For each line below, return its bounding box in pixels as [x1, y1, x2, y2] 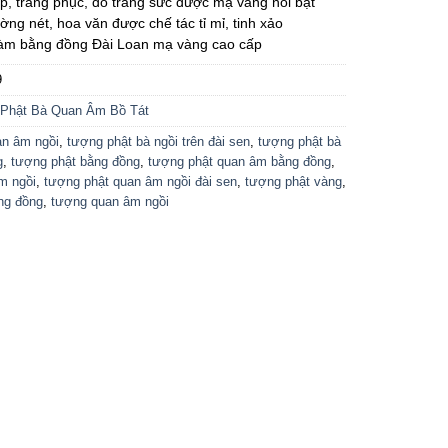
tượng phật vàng [244, 174, 342, 190]
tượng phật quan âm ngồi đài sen [43, 174, 237, 190]
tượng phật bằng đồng [10, 154, 140, 170]
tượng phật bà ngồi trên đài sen [66, 134, 250, 150]
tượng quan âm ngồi [50, 194, 169, 210]
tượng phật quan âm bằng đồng [147, 154, 331, 170]
